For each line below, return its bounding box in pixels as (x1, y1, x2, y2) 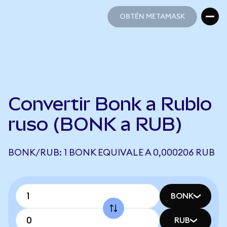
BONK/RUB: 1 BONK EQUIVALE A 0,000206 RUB (8, 148, 215, 157)
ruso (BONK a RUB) (8, 113, 182, 135)
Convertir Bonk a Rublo (8, 93, 212, 115)
